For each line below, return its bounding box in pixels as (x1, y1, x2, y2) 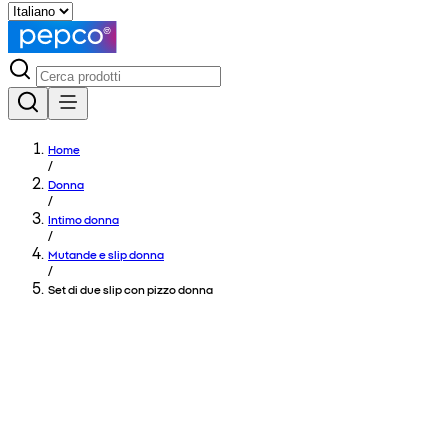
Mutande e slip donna (48, 246, 164, 262)
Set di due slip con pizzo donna (48, 281, 213, 297)
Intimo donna (48, 211, 119, 227)
